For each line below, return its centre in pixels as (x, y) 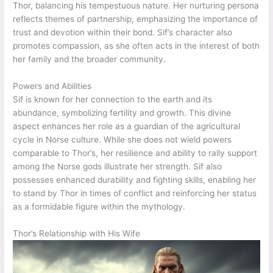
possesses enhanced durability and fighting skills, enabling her (135, 179)
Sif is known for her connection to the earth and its (113, 99)
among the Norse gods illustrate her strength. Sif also (118, 166)
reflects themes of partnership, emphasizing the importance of (136, 19)
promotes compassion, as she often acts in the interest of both (136, 45)
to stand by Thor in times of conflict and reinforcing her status (135, 193)
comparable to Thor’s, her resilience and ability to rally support (135, 153)
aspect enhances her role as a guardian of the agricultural (127, 126)
